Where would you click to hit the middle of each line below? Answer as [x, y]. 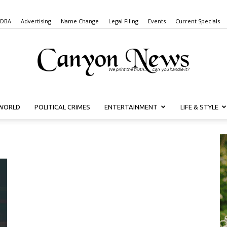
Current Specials [198, 21]
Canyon [126, 108]
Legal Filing [123, 21]
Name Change [80, 21]
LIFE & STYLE [199, 107]
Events [157, 21]
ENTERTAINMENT [131, 107]
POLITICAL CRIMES [62, 107]
